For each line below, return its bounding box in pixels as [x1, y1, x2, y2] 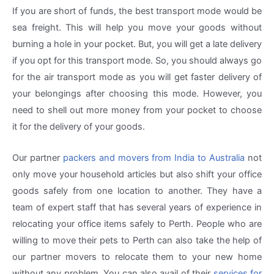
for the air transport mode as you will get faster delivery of [12, 72, 262, 83]
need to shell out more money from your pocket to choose [12, 105, 262, 116]
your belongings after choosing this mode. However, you [12, 88, 262, 100]
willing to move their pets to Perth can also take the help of [12, 234, 262, 246]
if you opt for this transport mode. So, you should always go [12, 55, 262, 67]
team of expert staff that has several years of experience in [12, 201, 262, 213]
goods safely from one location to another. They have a [12, 185, 262, 196]
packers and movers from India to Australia [62, 152, 248, 163]
